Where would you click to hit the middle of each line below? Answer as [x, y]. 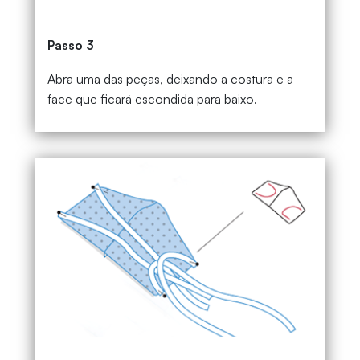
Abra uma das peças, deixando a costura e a [170, 79]
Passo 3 [70, 45]
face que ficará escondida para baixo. [152, 99]
